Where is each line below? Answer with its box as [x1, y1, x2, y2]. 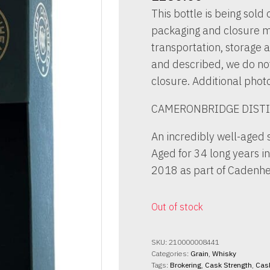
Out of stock [151, 200, 204, 213]
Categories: [151, 248, 191, 258]
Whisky [212, 248, 237, 258]
